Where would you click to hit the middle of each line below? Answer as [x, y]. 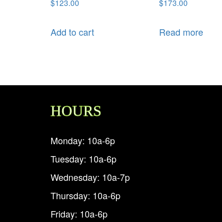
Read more [181, 31]
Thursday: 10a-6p [85, 195]
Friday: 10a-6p [79, 214]
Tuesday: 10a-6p [83, 159]
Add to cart [72, 31]
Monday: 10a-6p [83, 140]
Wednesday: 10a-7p [90, 177]
